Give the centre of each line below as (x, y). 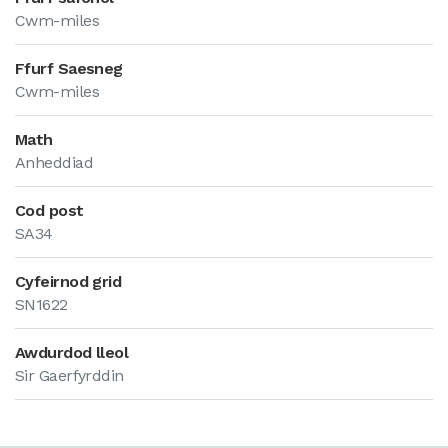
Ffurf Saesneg (69, 68)
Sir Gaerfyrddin (69, 375)
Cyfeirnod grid (68, 281)
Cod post (49, 210)
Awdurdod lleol (72, 352)
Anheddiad (54, 162)
